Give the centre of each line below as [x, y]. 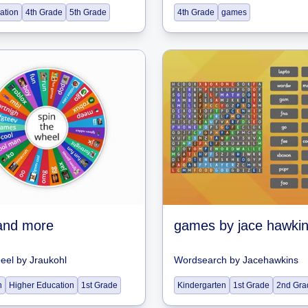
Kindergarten [202, 285]
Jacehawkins [271, 260]
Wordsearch [200, 260]
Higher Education [42, 285]
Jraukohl [48, 260]
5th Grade [88, 12]
